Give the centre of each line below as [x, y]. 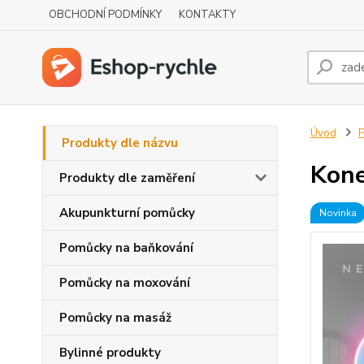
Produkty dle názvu [120, 143]
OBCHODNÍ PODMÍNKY [105, 15]
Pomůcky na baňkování [126, 248]
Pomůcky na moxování [125, 283]
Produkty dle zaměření [127, 178]
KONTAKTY [207, 15]
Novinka [338, 213]
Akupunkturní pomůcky [127, 213]
